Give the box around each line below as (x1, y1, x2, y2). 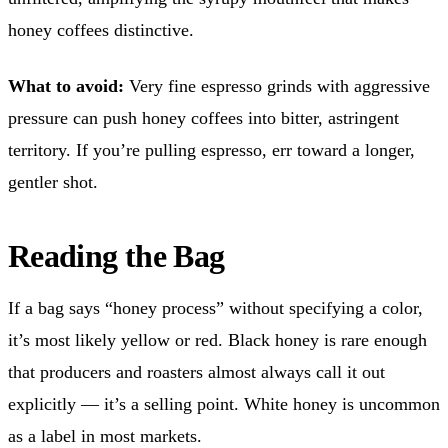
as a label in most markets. (8, 425, 202, 446)
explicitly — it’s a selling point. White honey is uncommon (8, 393, 440, 414)
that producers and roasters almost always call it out (8, 361, 385, 382)
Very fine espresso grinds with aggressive (124, 75, 430, 96)
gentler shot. (8, 171, 98, 192)
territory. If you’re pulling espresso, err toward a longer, (8, 139, 415, 160)
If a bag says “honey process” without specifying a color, (8, 297, 423, 318)
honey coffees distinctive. (8, 19, 194, 40)
